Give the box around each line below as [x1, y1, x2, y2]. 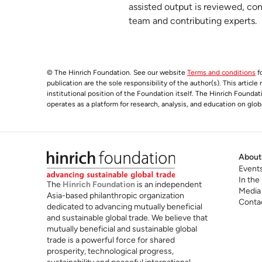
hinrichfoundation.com [69, 16, 147, 25]
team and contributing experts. [128, 15, 257, 26]
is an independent [135, 179, 202, 189]
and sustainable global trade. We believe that [47, 212, 208, 223]
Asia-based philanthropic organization [47, 190, 184, 201]
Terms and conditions [187, 68, 256, 77]
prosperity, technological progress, [47, 246, 174, 256]
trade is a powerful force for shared [47, 235, 175, 245]
